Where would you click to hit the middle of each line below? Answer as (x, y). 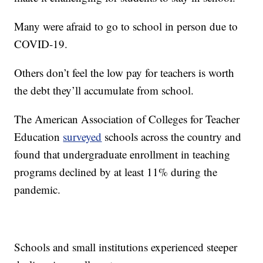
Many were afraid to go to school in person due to (126, 26)
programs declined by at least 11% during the (116, 172)
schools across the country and (172, 137)
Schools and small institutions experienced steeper (126, 247)
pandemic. (38, 190)
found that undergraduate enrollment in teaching (122, 154)
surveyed (82, 137)
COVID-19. (41, 44)
